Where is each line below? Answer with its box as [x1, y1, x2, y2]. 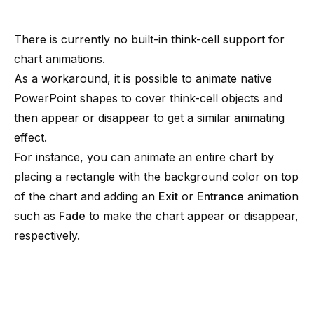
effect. [14, 130, 47, 144]
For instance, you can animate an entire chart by [14, 150, 274, 164]
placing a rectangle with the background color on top [14, 170, 299, 184]
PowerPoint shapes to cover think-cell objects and [14, 91, 282, 105]
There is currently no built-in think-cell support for [14, 32, 285, 46]
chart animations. [14, 52, 105, 66]
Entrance [197, 189, 244, 203]
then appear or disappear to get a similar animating [14, 111, 285, 125]
